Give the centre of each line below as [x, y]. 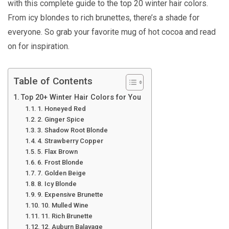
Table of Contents [53, 81]
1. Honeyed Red [62, 108]
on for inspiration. [39, 46]
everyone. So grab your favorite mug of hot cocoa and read [112, 32]
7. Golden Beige [62, 173]
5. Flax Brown [58, 151]
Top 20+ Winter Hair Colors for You [81, 97]
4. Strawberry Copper [71, 141]
